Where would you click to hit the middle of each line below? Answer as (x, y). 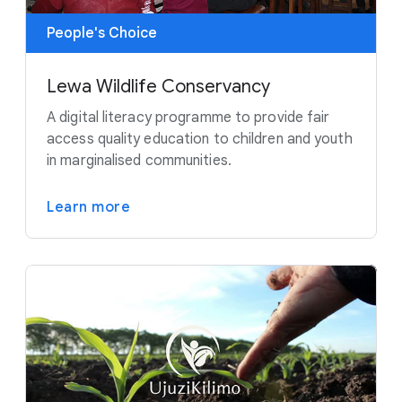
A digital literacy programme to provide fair (188, 117)
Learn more (88, 207)
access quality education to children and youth (200, 139)
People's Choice (102, 33)
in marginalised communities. (139, 160)
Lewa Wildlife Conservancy (158, 86)
